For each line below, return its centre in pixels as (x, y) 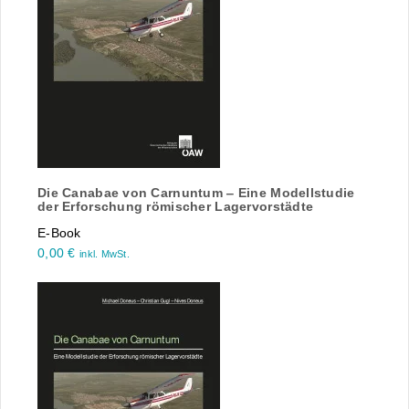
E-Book (59, 233)
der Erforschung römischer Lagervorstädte (176, 207)
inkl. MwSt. (105, 254)
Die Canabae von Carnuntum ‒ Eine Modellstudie (196, 193)
